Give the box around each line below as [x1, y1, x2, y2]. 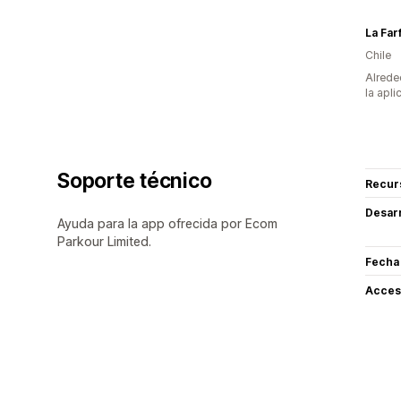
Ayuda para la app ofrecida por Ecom [57, 216, 277, 231]
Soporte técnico [57, 168, 212, 193]
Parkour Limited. [57, 234, 151, 249]
